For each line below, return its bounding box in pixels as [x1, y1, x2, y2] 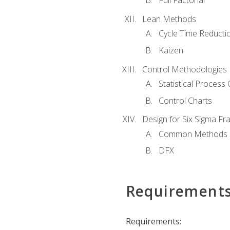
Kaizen [158, 44, 183, 56]
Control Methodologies [142, 63, 227, 75]
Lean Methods [142, 13, 196, 25]
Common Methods [158, 128, 227, 140]
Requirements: [125, 215, 181, 227]
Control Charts [158, 94, 212, 106]
